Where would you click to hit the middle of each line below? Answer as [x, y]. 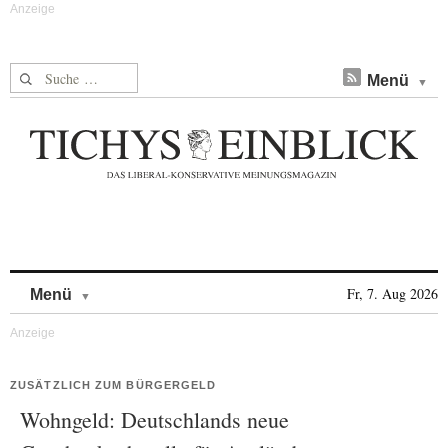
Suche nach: [48, 74]
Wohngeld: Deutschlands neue [154, 419]
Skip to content [143, 284]
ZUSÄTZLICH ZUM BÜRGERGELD [113, 385]
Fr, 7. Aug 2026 [392, 293]
